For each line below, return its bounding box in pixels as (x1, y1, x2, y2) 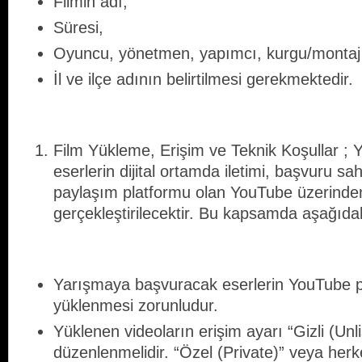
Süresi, (53, 19, 103, 37)
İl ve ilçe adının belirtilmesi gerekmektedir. (53, 70, 353, 89)
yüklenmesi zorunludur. (53, 297, 218, 315)
